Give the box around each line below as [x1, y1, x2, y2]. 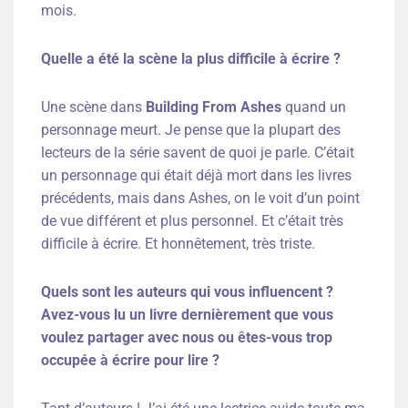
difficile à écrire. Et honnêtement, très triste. [41, 235, 315, 253]
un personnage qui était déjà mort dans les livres [41, 167, 352, 185]
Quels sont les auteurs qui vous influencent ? [41, 283, 333, 301]
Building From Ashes [146, 98, 281, 117]
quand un [281, 98, 346, 117]
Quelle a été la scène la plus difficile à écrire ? [41, 50, 341, 68]
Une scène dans [41, 98, 146, 117]
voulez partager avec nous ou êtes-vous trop [41, 329, 332, 347]
